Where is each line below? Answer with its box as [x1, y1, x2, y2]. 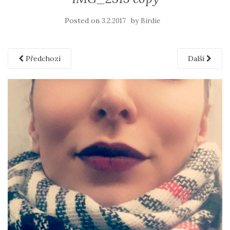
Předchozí [24, 54, 61, 63]
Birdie [141, 16, 160, 25]
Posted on [65, 16, 102, 25]
